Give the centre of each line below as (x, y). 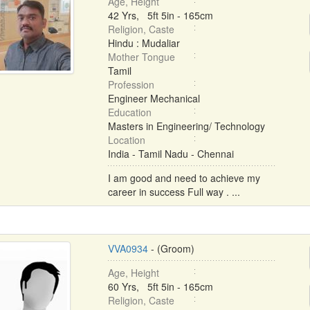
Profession (131, 84)
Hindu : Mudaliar (144, 43)
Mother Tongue (141, 57)
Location (126, 140)
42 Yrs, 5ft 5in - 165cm (160, 15)
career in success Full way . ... (174, 192)
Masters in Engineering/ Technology (186, 126)
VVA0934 (128, 248)
